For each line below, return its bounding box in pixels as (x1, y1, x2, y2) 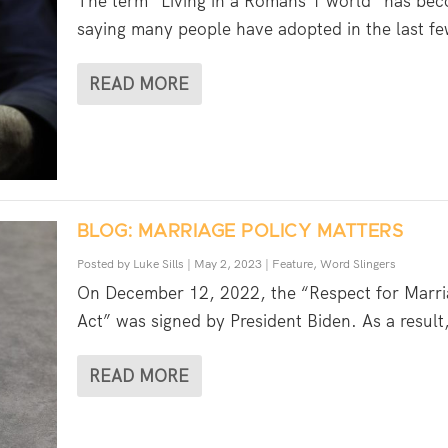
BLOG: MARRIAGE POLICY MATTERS (76, 222, 404, 241)
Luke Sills (132, 255, 184, 272)
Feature (271, 255, 313, 272)
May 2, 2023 (193, 255, 262, 272)
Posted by (76, 255, 133, 272)
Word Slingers (319, 255, 396, 272)
